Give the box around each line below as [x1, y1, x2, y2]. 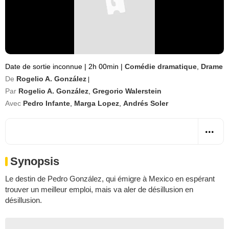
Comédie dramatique [125, 62, 197, 71]
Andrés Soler [123, 99, 168, 107]
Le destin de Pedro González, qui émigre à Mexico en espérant [5, 174, 215, 183]
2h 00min [86, 62, 121, 71]
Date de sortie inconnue [5, 62, 84, 71]
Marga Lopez [74, 99, 119, 107]
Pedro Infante [23, 99, 70, 107]
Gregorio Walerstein [93, 87, 162, 95]
